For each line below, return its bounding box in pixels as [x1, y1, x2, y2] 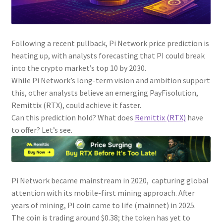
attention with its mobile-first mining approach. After [11, 188, 195, 198]
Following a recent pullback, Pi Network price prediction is [11, 38, 209, 49]
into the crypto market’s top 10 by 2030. [11, 63, 146, 73]
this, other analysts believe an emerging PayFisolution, [11, 88, 198, 98]
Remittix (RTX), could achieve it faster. [11, 100, 141, 111]
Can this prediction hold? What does [11, 112, 135, 123]
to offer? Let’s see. [11, 125, 72, 135]
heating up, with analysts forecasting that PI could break [11, 51, 205, 61]
